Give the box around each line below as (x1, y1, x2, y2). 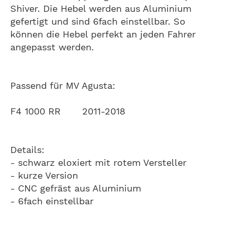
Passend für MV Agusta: (10, 80, 115, 91)
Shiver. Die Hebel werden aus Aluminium (10, 3, 191, 14)
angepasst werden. (10, 41, 94, 52)
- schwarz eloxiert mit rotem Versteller (10, 157, 186, 168)
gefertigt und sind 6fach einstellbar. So (10, 15, 185, 27)
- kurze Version (10, 169, 78, 181)
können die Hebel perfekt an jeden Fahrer (10, 28, 196, 40)
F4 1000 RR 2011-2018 (10, 105, 125, 117)
